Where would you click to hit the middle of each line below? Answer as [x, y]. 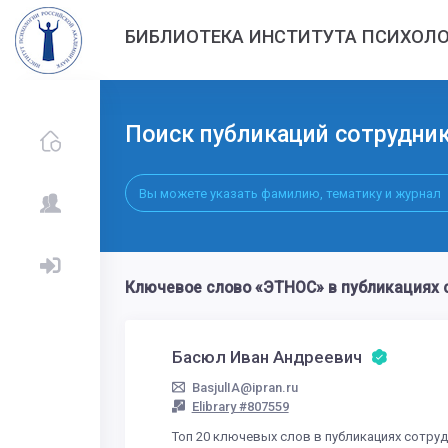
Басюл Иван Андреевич [269, 357]
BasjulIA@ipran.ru [244, 388]
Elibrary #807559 [240, 407]
